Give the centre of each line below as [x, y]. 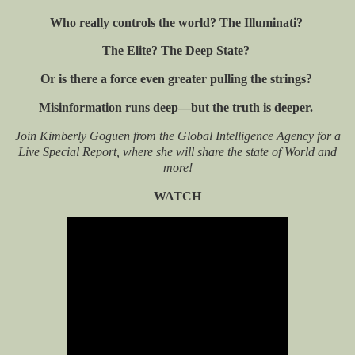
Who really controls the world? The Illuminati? [177, 22]
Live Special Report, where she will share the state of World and [177, 151]
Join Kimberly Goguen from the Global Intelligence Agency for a [177, 136]
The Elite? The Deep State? [177, 51]
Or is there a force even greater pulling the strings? [177, 79]
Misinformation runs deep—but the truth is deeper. [177, 108]
